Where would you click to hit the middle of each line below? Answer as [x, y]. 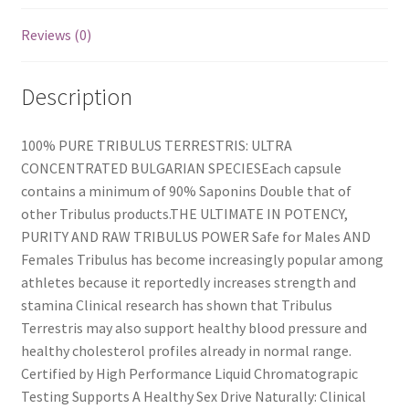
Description [76, 96]
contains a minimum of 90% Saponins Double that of [186, 191]
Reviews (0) [56, 34]
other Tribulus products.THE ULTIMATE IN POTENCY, [184, 214]
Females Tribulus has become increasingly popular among [202, 260]
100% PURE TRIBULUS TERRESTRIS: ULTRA [156, 146]
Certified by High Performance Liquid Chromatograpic [189, 374]
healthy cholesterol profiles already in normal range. [186, 351]
